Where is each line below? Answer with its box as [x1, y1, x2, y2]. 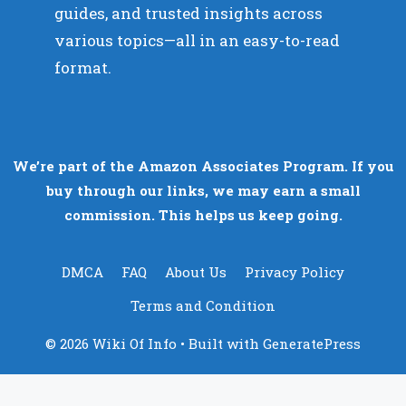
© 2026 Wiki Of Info [45, 333, 177, 353]
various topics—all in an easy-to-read [54, 29, 340, 51]
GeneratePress [263, 333, 361, 353]
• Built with [177, 333, 263, 353]
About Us [165, 262, 227, 281]
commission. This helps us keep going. [63, 205, 343, 224]
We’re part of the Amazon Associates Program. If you [12, 156, 394, 175]
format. [54, 56, 111, 78]
